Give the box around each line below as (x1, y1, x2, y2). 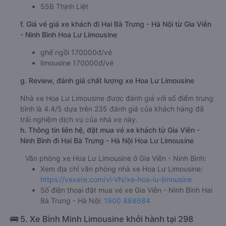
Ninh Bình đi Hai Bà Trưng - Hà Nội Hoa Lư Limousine (20, 136, 194, 145)
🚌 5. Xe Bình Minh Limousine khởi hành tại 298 (10, 214, 193, 224)
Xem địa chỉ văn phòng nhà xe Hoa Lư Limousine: (40, 164, 203, 174)
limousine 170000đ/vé (40, 59, 114, 68)
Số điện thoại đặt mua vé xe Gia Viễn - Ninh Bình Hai (40, 186, 212, 195)
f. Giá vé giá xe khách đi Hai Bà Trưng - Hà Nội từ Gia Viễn (20, 20, 211, 29)
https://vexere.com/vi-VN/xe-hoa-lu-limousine (40, 175, 192, 184)
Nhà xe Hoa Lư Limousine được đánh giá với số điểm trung (20, 94, 213, 103)
